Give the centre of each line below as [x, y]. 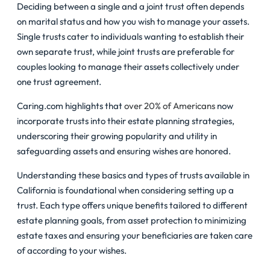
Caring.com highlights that [71, 106]
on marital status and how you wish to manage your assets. [133, 22]
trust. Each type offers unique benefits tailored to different [132, 206]
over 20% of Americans [170, 106]
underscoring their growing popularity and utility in [117, 136]
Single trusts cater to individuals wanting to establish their [130, 37]
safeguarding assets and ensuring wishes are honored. [125, 151]
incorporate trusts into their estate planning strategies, [126, 121]
